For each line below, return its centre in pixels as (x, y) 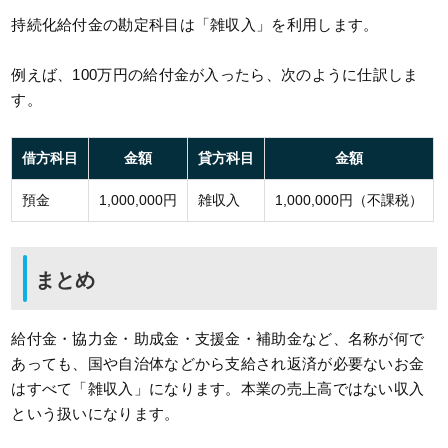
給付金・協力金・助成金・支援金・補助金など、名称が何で (218, 339)
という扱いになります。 (95, 414)
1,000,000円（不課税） (349, 200)
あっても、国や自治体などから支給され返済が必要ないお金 (218, 364)
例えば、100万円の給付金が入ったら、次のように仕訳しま (215, 75)
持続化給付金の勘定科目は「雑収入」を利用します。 (195, 25)
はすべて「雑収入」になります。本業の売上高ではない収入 (218, 389)
